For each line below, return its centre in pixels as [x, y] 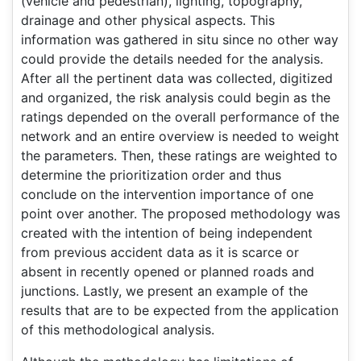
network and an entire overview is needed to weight [180, 136]
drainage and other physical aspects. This [148, 20]
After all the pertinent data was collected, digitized [177, 78]
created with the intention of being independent [167, 233]
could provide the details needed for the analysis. [172, 59]
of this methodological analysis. [118, 330]
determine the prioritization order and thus [151, 175]
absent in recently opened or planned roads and [168, 272]
